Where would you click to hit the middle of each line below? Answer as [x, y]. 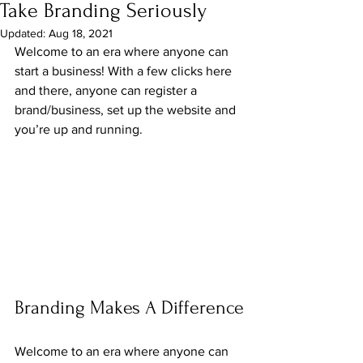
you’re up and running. [79, 129]
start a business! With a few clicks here [125, 71]
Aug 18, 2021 [81, 33]
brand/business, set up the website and [127, 110]
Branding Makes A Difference [129, 307]
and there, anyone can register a [107, 90]
